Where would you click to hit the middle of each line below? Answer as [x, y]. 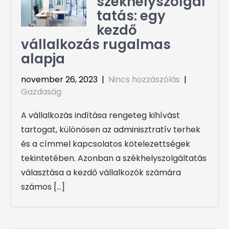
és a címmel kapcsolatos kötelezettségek [106, 144]
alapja [43, 59]
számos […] [43, 187]
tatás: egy [131, 16]
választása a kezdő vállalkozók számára [101, 173]
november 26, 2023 [59, 80]
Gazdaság [41, 92]
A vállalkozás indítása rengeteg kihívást [100, 116]
